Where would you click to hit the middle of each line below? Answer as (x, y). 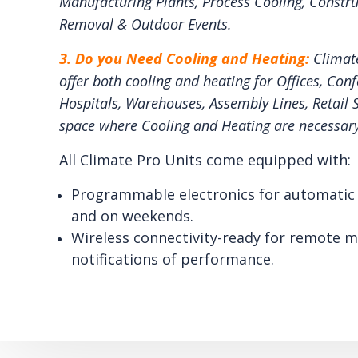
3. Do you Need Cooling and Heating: (186, 58)
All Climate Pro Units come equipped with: (205, 159)
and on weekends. (132, 215)
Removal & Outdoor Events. (145, 24)
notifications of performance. (172, 259)
